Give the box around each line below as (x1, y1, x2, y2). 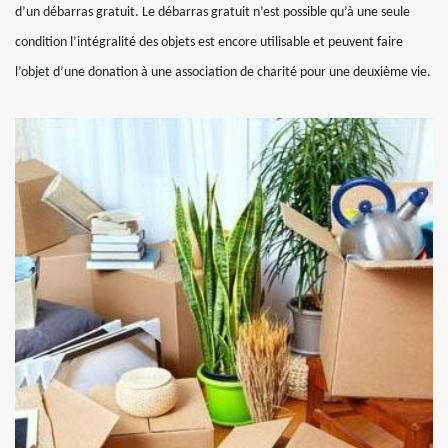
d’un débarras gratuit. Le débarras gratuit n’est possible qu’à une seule (15, 5, 410, 21)
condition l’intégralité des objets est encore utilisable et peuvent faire (15, 35, 403, 51)
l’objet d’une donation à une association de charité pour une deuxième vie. (15, 65, 431, 81)
